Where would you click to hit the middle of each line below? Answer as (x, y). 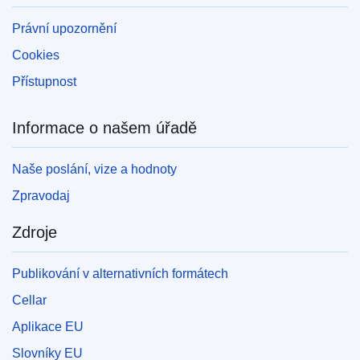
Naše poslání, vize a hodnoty (94, 169)
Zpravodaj (41, 195)
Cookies (36, 55)
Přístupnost (44, 81)
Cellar (29, 300)
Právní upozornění (64, 28)
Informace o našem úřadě (104, 127)
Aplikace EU (48, 326)
